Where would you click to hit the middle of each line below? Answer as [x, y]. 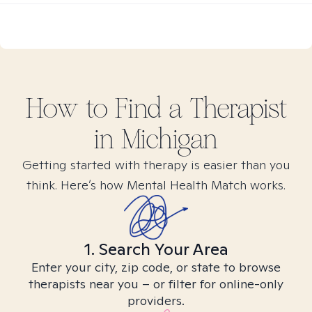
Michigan [170, 139]
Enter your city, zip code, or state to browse [156, 267]
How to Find [97, 109]
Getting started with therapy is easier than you [156, 165]
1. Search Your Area [156, 249]
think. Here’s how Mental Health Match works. [156, 185]
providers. [156, 301]
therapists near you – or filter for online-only [156, 284]
